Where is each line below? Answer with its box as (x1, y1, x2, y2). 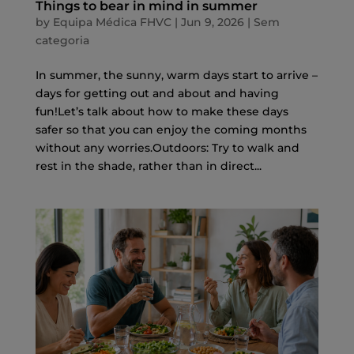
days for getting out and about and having (35, 85, 279, 100)
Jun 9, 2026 (180, 14, 244, 29)
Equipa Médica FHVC (52, 14, 171, 29)
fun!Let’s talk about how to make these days (35, 104, 288, 119)
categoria (35, 32, 89, 47)
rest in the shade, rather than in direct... (35, 158, 262, 173)
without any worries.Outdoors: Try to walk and (35, 140, 299, 155)
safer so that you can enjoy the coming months (35, 122, 307, 137)
